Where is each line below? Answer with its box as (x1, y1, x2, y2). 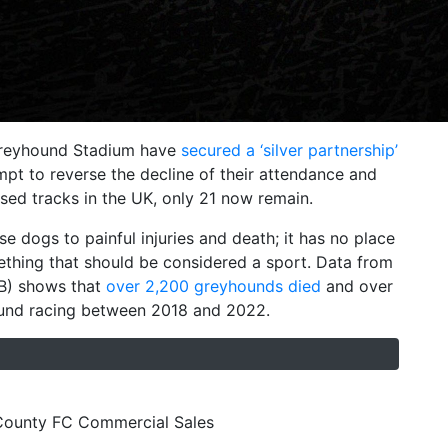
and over (321, 276, 393, 296)
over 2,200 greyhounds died (106, 276, 321, 296)
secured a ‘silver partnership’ (181, 140, 398, 160)
